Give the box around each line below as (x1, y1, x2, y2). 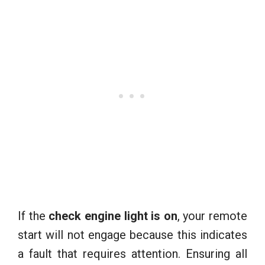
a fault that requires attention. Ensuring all (18, 246, 247, 261)
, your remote (177, 208, 247, 223)
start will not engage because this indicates (18, 227, 247, 242)
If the (18, 208, 49, 223)
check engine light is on (49, 208, 177, 223)
